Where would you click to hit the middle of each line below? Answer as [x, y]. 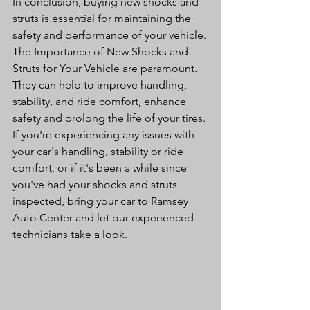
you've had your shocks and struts [96, 184]
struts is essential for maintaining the [103, 18]
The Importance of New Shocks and [102, 52]
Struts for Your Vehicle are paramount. [106, 68]
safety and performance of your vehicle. [111, 35]
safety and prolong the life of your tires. [110, 118]
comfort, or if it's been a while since [101, 168]
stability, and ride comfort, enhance [101, 101]
